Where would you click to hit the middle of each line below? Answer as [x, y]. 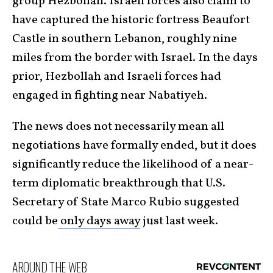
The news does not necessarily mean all [118, 127]
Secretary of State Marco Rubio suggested [126, 203]
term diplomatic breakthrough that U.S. [119, 184]
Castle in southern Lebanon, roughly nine [125, 39]
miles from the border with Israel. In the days [135, 58]
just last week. [179, 222]
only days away [99, 222]
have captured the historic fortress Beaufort [131, 20]
